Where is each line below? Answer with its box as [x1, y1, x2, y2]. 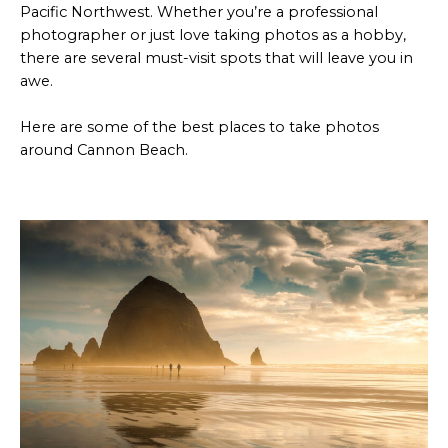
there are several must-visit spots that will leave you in [20, 49, 413, 67]
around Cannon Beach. [20, 141, 188, 160]
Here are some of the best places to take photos [20, 118, 379, 137]
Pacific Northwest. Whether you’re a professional [20, 3, 378, 21]
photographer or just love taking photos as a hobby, [20, 26, 406, 44]
